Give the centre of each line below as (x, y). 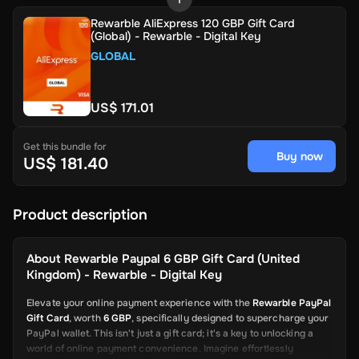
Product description (80, 214)
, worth (86, 318)
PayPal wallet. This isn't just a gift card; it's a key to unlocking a (170, 333)
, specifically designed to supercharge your (230, 318)
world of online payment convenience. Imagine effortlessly (160, 348)
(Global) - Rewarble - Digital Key (175, 36)
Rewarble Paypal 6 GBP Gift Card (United (182, 258)
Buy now (300, 156)
